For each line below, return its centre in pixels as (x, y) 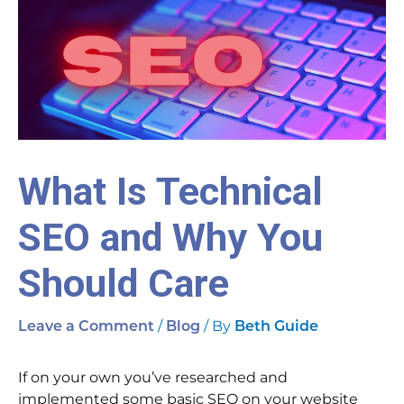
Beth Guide (276, 328)
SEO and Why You (170, 238)
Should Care (124, 284)
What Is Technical (170, 192)
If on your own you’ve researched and (153, 378)
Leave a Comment (86, 328)
